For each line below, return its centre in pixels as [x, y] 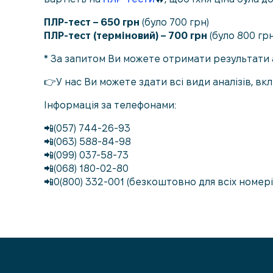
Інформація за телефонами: [110, 105]
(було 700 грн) [174, 23]
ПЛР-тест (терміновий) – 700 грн [126, 36]
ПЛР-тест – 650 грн [92, 23]
